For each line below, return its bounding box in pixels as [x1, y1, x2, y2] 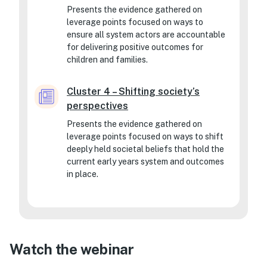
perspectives [67, 100, 128, 112]
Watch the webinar [10, 240, 134, 257]
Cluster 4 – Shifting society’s [67, 86, 200, 98]
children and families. [67, 54, 148, 64]
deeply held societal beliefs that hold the [67, 144, 224, 154]
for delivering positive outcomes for [67, 42, 203, 52]
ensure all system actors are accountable [67, 29, 225, 39]
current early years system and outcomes [67, 157, 224, 167]
